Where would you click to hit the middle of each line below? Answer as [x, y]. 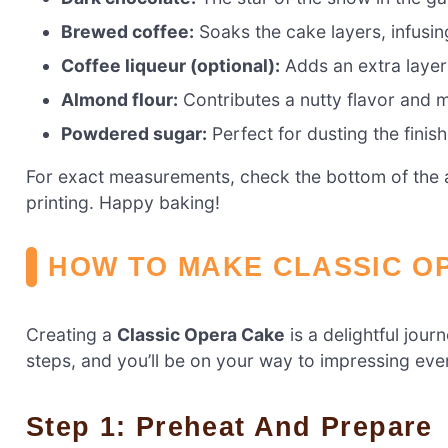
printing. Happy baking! [123, 203]
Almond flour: [120, 99]
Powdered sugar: [134, 133]
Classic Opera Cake [201, 335]
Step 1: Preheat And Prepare [239, 426]
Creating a [71, 335]
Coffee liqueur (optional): [171, 65]
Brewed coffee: [128, 31]
